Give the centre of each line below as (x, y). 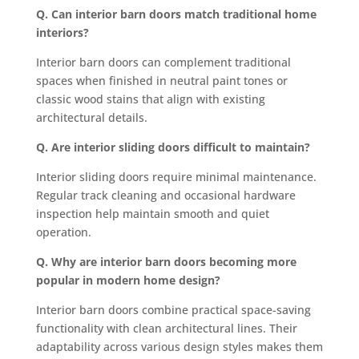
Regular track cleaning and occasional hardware (165, 195)
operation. (63, 232)
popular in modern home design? (128, 280)
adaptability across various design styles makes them (179, 346)
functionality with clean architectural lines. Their (166, 328)
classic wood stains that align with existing (150, 99)
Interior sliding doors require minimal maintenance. (176, 176)
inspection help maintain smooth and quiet (152, 213)
